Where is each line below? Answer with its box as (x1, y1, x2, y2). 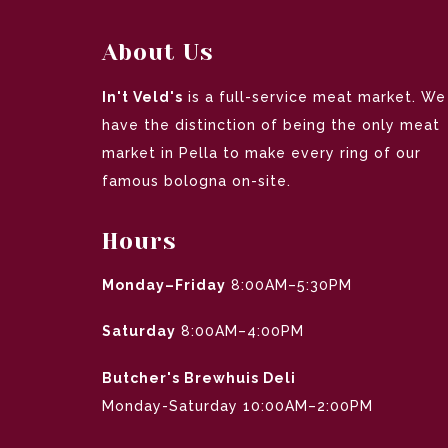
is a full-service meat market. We (183, 88, 446, 105)
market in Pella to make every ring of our (102, 144, 421, 161)
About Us (102, 39, 214, 66)
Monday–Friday (102, 277, 226, 294)
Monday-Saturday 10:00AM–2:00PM (102, 397, 373, 414)
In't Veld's (102, 88, 183, 105)
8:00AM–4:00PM (176, 323, 304, 340)
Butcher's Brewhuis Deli (102, 369, 296, 386)
